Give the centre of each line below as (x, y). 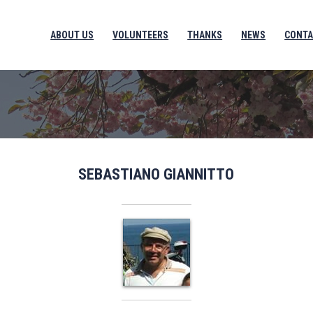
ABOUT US (72, 35)
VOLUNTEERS (141, 35)
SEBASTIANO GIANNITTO (156, 174)
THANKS (205, 35)
